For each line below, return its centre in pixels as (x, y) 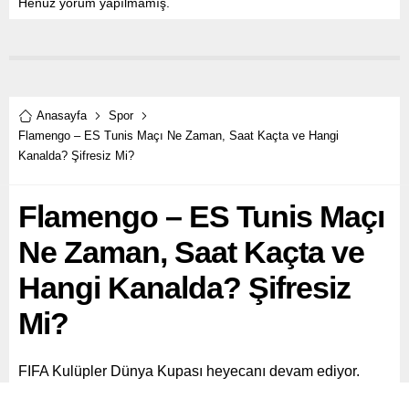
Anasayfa (62, 116)
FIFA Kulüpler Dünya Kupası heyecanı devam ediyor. (189, 372)
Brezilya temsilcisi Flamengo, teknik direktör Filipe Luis (196, 395)
